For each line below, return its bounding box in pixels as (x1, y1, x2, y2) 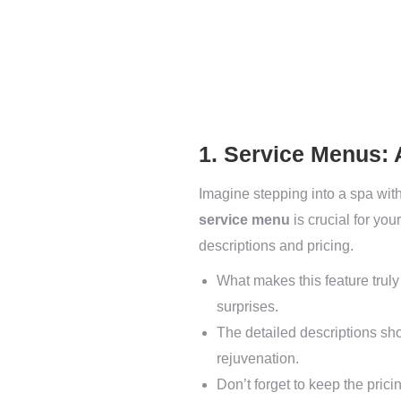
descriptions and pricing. (199, 238, 354, 253)
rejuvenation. (217, 351, 299, 366)
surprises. (217, 299, 278, 314)
